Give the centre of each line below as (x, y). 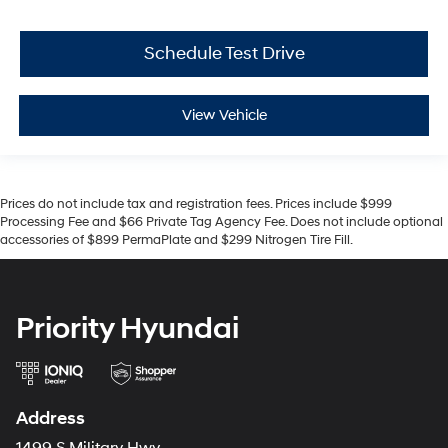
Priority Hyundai (127, 329)
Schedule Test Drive (224, 53)
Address (50, 419)
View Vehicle (224, 116)
